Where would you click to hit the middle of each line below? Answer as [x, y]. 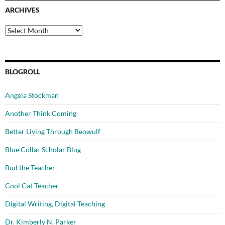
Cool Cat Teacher [32, 186]
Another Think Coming [41, 114]
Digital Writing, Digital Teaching [55, 204]
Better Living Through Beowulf [53, 132]
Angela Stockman [32, 95]
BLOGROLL [23, 72]
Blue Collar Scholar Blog [43, 150]
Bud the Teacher [30, 168]
